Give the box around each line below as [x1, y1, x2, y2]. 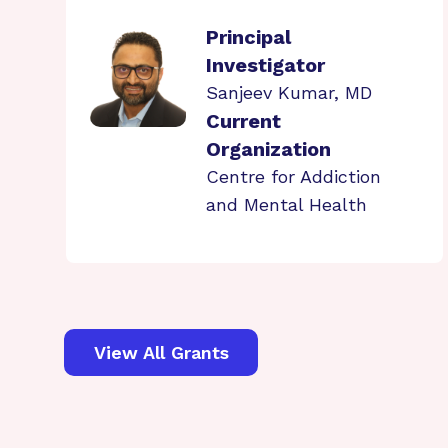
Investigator [206, 53, 325, 77]
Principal [206, 25, 291, 49]
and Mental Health [206, 194, 367, 215]
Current [206, 109, 281, 133]
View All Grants [93, 341, 229, 363]
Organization [206, 137, 331, 161]
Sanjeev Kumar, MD [206, 82, 372, 103]
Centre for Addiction [206, 166, 381, 187]
